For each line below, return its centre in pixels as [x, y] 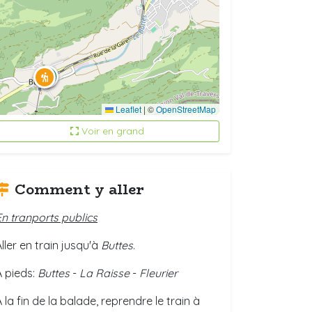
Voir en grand [113, 131]
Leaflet [127, 109]
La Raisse [104, 273]
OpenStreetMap [186, 109]
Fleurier [158, 273]
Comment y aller [79, 189]
